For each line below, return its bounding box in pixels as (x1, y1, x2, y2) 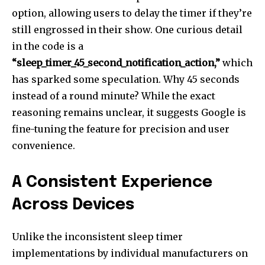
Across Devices (12, 196, 134, 213)
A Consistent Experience (12, 174, 212, 190)
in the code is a (12, 40, 83, 52)
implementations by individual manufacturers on (12, 247, 248, 259)
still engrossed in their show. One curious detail (12, 23, 243, 35)
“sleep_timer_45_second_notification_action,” (12, 56, 220, 69)
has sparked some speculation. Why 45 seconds (12, 73, 240, 85)
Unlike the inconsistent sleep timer (12, 230, 183, 243)
